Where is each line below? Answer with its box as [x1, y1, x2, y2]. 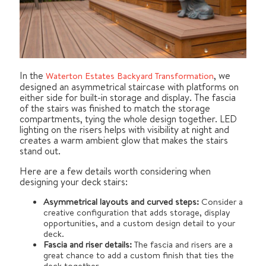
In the [20, 69, 43, 83]
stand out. [20, 144, 61, 158]
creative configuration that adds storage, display [43, 206, 230, 219]
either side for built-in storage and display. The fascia [20, 91, 236, 104]
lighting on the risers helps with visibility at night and [20, 123, 229, 137]
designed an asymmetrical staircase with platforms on [20, 80, 239, 94]
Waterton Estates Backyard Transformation [46, 69, 214, 83]
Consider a [201, 195, 243, 208]
